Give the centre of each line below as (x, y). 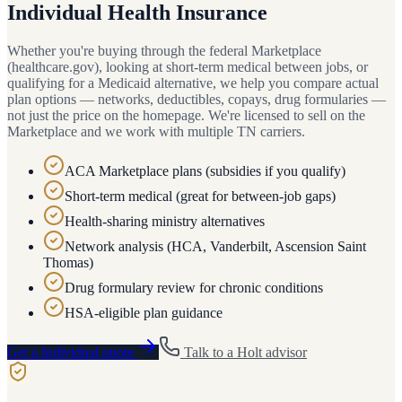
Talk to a (209, 353)
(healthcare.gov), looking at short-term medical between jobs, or (188, 67)
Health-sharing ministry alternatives (165, 222)
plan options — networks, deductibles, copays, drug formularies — (197, 100)
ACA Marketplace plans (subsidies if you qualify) (205, 171)
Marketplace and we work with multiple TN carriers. (156, 132)
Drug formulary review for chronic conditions (194, 288)
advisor (284, 353)
